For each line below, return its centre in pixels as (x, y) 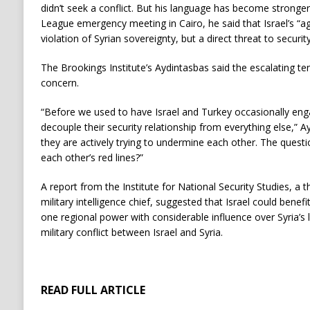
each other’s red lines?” (92, 157)
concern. (60, 82)
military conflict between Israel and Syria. (131, 232)
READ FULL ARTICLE (93, 290)
